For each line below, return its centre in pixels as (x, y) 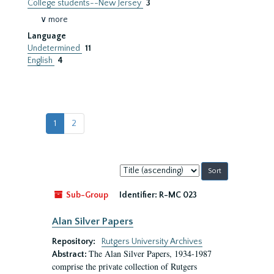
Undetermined (55, 48)
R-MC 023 (178, 195)
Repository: (75, 242)
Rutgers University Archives (152, 242)
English (41, 61)
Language (47, 36)
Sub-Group (86, 195)
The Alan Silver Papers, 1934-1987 (150, 254)
